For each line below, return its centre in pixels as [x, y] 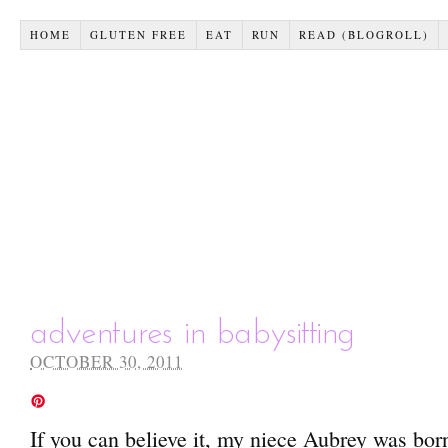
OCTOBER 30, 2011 [106, 361]
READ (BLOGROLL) [363, 34]
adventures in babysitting [192, 334]
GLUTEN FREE [138, 34]
